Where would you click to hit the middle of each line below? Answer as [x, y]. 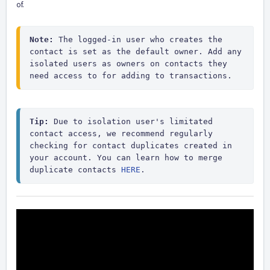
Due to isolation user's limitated [131, 122]
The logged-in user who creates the [138, 40]
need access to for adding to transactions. [131, 76]
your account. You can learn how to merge [126, 158]
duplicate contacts [75, 170]
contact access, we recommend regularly [121, 134]
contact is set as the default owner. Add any [136, 52]
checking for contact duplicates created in [131, 146]
